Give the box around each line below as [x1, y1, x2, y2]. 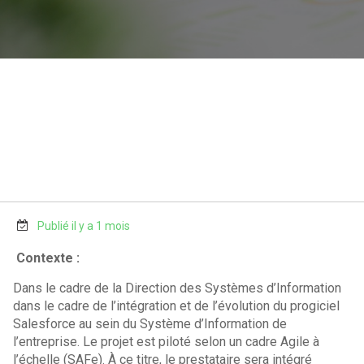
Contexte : [16, 250, 84, 266]
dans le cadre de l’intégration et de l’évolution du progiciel [13, 298, 340, 314]
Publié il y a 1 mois [37, 219, 131, 232]
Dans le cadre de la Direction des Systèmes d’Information [13, 280, 342, 296]
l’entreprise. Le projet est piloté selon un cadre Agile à [13, 334, 320, 349]
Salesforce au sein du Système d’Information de [13, 316, 288, 331]
